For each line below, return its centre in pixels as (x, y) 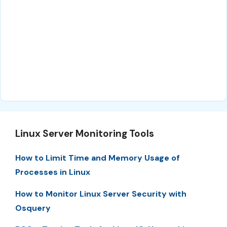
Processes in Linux (53, 172)
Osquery (33, 208)
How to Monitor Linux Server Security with (101, 194)
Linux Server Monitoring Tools (85, 134)
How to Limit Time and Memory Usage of (98, 158)
